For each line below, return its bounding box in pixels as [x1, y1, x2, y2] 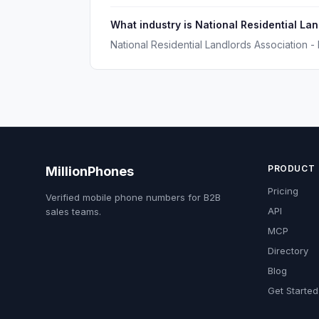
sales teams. [46, 206, 101, 217]
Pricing [268, 185, 298, 197]
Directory [268, 245, 308, 256]
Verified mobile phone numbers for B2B [46, 192, 221, 203]
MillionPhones [46, 164, 134, 179]
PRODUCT [268, 163, 315, 174]
